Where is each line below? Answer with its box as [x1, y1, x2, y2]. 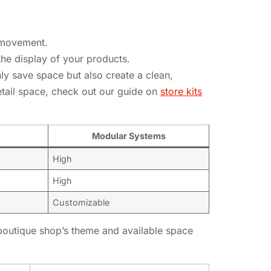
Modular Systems [91, 130, 166, 141]
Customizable [53, 197, 110, 207]
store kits [160, 85, 202, 97]
